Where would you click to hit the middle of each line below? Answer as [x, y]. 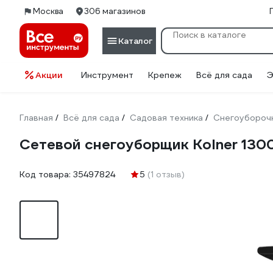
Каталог [135, 41]
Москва [48, 11]
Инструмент [107, 75]
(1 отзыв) [166, 174]
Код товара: [46, 174]
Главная [36, 118]
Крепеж [165, 75]
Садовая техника [166, 118]
